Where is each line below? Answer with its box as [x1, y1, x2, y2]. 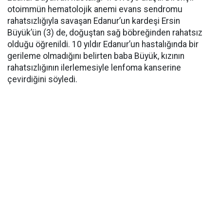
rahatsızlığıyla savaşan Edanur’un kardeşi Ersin [7, 16, 180, 26]
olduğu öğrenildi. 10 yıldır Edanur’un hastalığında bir [7, 39, 199, 49]
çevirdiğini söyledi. [7, 74, 77, 84]
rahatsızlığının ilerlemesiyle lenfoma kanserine [7, 63, 181, 73]
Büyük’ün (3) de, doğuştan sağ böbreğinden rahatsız [7, 28, 202, 37]
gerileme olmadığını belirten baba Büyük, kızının [7, 51, 184, 61]
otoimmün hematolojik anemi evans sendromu [7, 4, 182, 14]
